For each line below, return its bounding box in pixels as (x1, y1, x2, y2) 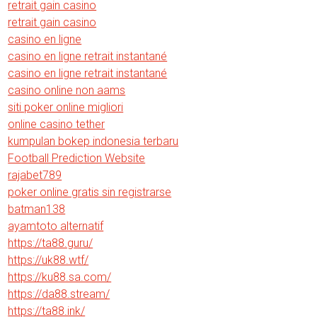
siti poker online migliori (8, 100, 124, 114)
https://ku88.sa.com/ (8, 270, 112, 284)
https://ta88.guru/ (8, 236, 93, 250)
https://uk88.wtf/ (8, 253, 89, 267)
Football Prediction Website (8, 151, 146, 165)
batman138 (8, 202, 66, 216)
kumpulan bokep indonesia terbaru (8, 134, 179, 148)
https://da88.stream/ (8, 287, 110, 301)
